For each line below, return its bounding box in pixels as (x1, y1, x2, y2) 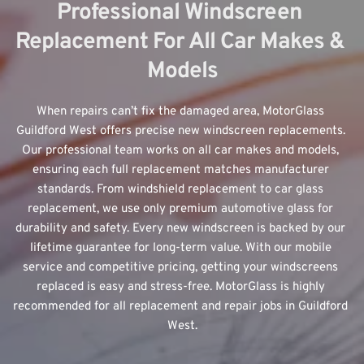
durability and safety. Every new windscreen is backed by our (15, 221, 345, 237)
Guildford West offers (15, 123, 135, 140)
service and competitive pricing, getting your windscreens (23, 260, 338, 276)
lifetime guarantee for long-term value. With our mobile (29, 240, 331, 257)
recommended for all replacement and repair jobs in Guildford (13, 299, 348, 315)
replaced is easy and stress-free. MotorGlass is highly (36, 279, 325, 296)
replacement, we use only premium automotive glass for (28, 201, 333, 218)
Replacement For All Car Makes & (15, 28, 344, 58)
